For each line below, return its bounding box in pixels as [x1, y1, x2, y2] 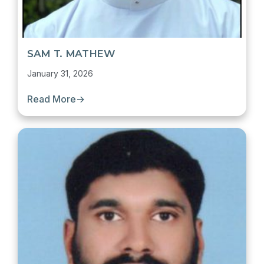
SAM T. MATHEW [27, 48, 115, 60]
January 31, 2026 [27, 68, 93, 78]
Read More [27, 93, 76, 105]
